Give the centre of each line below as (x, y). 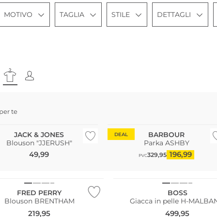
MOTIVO (18, 15)
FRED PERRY (39, 193)
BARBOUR (167, 134)
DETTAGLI (174, 15)
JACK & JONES (39, 134)
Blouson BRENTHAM (39, 201)
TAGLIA (72, 15)
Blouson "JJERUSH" (39, 143)
